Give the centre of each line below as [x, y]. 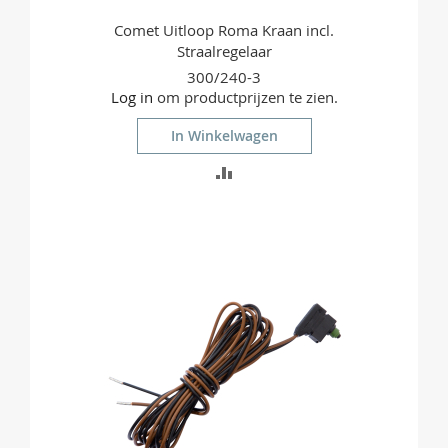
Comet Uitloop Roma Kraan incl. [224, 30]
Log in [131, 97]
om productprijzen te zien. [245, 97]
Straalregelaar [224, 51]
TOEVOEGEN [277, 171]
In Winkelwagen [224, 136]
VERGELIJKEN [280, 276]
